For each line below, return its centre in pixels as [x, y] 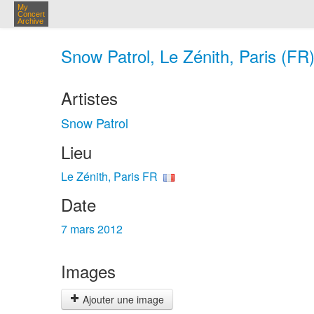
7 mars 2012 [92, 229]
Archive [30, 21]
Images [88, 271]
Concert [31, 14]
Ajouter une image [122, 299]
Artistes [89, 98]
